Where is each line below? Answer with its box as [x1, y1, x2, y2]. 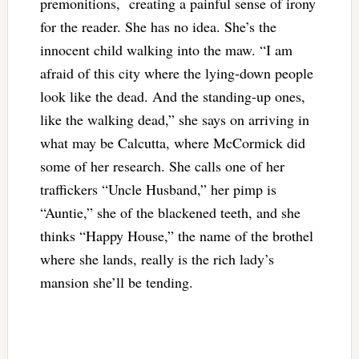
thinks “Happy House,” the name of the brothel [39, 225, 313, 245]
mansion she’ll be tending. [39, 272, 193, 292]
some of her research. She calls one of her [39, 155, 284, 175]
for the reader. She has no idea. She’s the [39, 16, 276, 36]
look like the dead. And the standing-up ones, [39, 86, 305, 106]
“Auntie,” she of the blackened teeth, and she [39, 202, 301, 222]
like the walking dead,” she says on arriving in [39, 109, 309, 129]
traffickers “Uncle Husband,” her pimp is [39, 179, 276, 199]
